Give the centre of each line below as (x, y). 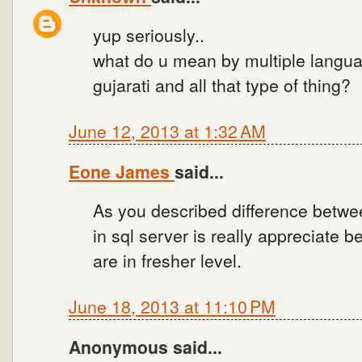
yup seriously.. (149, 34)
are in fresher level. (167, 260)
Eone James (122, 171)
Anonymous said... (145, 347)
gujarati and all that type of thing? (222, 84)
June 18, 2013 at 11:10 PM (172, 306)
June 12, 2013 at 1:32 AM (167, 130)
